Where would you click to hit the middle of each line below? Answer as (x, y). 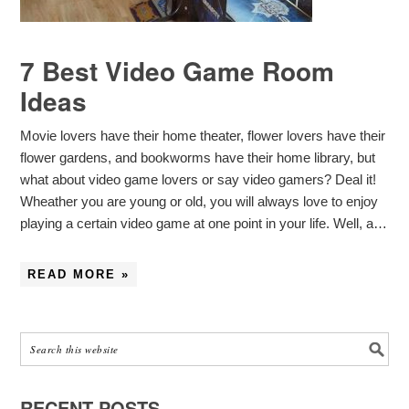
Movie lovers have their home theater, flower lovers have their (203, 136)
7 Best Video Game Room (178, 71)
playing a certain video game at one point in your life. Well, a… (204, 223)
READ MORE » (79, 274)
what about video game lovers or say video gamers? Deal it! (199, 179)
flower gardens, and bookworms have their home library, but (198, 157)
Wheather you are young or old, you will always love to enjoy (199, 201)
